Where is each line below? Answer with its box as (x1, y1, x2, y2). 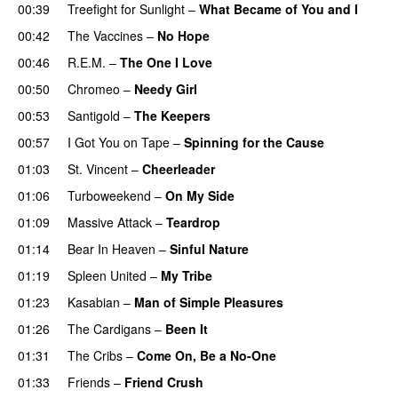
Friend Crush (124, 372, 203, 391)
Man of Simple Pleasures (134, 292, 283, 311)
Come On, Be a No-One (137, 346, 276, 364)
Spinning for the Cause (184, 132, 324, 151)
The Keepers (134, 106, 211, 124)
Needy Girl (134, 79, 197, 98)
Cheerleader (142, 159, 215, 178)
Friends (68, 372, 110, 391)
